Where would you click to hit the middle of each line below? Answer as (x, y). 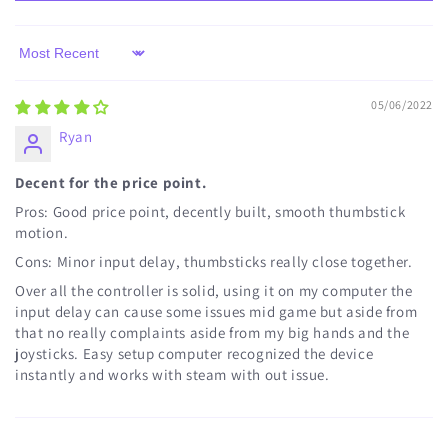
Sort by (38, 62)
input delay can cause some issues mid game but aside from (216, 312)
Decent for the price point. (111, 183)
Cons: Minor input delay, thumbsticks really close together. (214, 262)
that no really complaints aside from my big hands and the (212, 333)
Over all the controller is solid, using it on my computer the (214, 291)
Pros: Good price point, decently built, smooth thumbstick (210, 212)
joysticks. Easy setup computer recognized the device (194, 354)
